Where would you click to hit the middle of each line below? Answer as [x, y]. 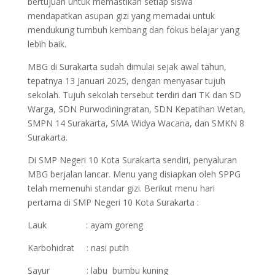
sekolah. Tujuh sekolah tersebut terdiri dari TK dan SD [134, 95]
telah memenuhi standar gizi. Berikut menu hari [121, 188]
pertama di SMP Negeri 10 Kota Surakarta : [113, 202]
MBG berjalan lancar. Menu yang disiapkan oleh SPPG [134, 174]
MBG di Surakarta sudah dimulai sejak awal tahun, [127, 67]
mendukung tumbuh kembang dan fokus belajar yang [133, 30]
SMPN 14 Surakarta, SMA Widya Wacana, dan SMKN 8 [136, 123]
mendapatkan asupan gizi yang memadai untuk [121, 16]
